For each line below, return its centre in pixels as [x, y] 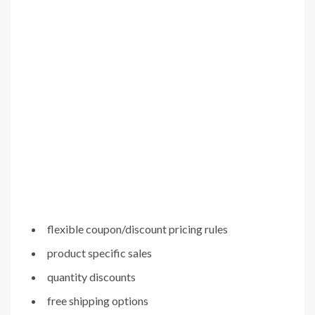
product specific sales [99, 253]
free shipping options [98, 301]
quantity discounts [91, 277]
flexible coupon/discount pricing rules [137, 229]
